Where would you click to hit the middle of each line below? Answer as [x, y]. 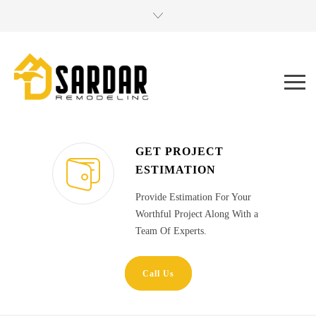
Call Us [158, 274]
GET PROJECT [180, 152]
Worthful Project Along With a [197, 214]
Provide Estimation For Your [193, 197]
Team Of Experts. [171, 231]
